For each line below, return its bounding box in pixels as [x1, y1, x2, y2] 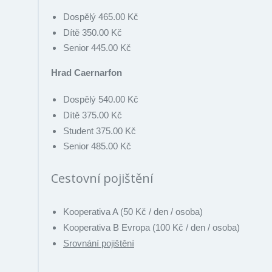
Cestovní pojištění [51, 170, 153, 187]
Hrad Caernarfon [51, 67, 122, 78]
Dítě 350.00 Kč [63, 27, 122, 38]
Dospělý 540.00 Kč [63, 94, 138, 105]
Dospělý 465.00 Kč [63, 11, 138, 22]
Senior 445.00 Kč [63, 42, 131, 53]
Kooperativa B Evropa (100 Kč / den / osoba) [63, 222, 240, 233]
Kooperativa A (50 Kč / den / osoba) [63, 206, 203, 217]
